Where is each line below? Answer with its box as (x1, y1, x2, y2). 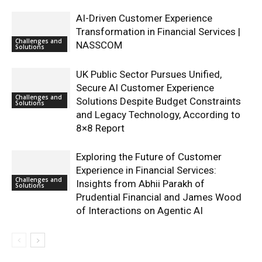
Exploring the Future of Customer (76, 150, 222, 163)
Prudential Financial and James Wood (76, 191, 242, 203)
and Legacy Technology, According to (76, 108, 240, 120)
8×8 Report (76, 122, 125, 134)
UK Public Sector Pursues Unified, (76, 68, 222, 80)
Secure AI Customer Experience (76, 81, 214, 94)
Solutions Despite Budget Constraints (76, 95, 241, 107)
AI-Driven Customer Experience (76, 12, 212, 24)
